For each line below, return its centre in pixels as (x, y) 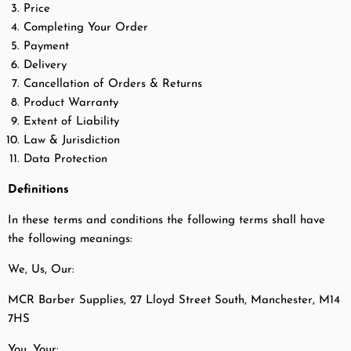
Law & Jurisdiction (72, 141)
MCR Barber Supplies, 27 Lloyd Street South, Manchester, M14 (174, 301)
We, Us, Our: (41, 270)
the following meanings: (70, 240)
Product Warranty (71, 103)
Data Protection (65, 160)
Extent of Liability (71, 122)
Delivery (45, 66)
